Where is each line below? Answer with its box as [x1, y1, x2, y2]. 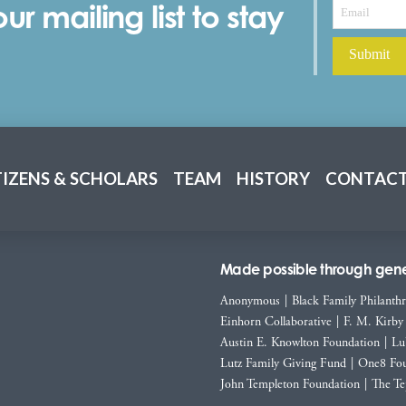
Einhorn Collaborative [220, 313, 332, 330]
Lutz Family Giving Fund [220, 354, 346, 372]
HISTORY [237, 169, 310, 189]
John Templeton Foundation [220, 375, 360, 392]
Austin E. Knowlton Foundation [220, 333, 380, 351]
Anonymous [220, 292, 280, 309]
